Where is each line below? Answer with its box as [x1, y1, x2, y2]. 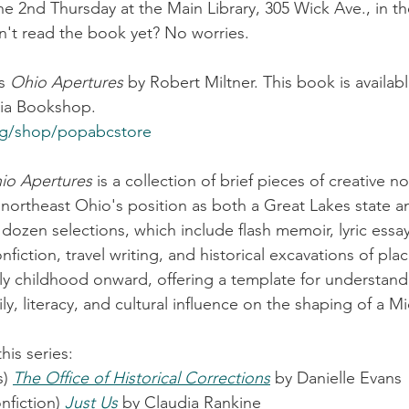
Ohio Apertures [10, 71, 123, 92]
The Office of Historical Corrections [13, 367, 270, 388]
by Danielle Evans [270, 367, 402, 388]
